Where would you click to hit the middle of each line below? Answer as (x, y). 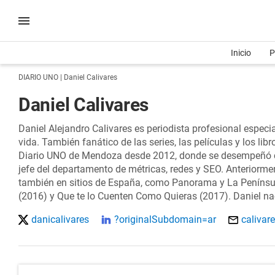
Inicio (241, 53)
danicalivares (60, 219)
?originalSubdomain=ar (165, 219)
